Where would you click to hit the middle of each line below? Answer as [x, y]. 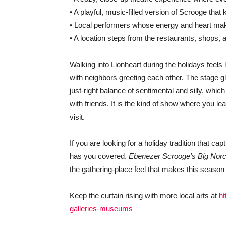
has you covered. [99, 156]
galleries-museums [101, 208]
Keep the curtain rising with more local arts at [144, 195]
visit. [77, 117]
